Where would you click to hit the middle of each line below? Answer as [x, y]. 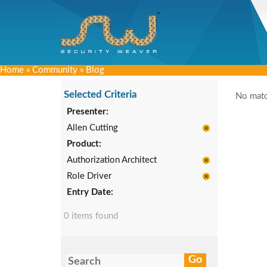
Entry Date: [90, 192]
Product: [84, 144]
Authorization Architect [112, 160]
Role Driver [89, 176]
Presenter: [88, 112]
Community [55, 70]
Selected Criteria [100, 94]
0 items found [91, 216]
